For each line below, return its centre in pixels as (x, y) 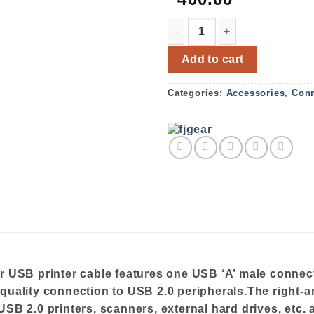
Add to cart (212, 59)
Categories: (197, 93)
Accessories (255, 93)
